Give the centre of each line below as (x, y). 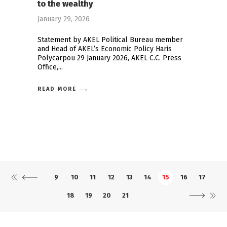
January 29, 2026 (64, 19)
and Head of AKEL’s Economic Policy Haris (105, 49)
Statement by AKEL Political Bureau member (110, 40)
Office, (48, 67)
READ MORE (57, 89)
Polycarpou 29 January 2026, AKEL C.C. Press (109, 58)
